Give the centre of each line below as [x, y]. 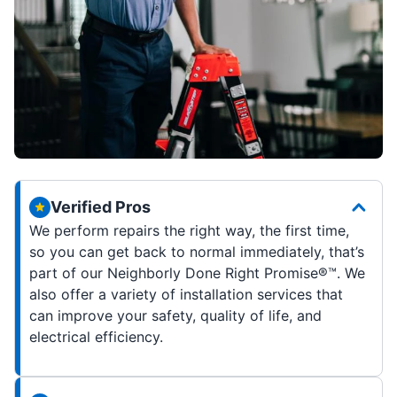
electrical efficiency [94, 336]
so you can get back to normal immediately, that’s [197, 251]
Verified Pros [101, 206]
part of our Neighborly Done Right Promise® [179, 272]
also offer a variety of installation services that [186, 294]
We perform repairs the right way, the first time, [189, 230]
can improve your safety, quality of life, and [175, 315]
